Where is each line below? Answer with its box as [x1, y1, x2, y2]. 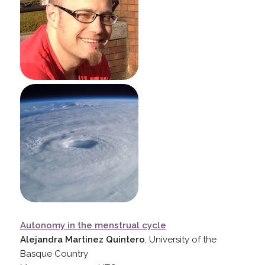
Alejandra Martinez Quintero [20, 234, 145, 245]
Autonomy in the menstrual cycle [20, 219, 166, 231]
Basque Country [20, 248, 88, 259]
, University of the [144, 234, 216, 245]
